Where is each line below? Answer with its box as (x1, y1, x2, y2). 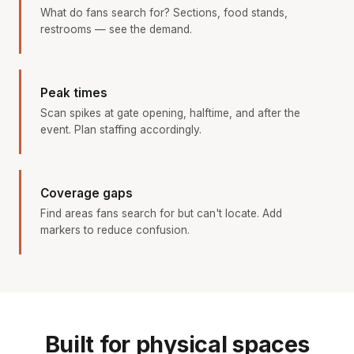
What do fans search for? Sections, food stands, (40, 6, 288, 19)
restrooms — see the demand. (40, 22, 192, 36)
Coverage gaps (40, 185, 133, 201)
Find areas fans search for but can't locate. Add (40, 206, 282, 220)
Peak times (40, 85, 107, 100)
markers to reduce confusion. (40, 223, 190, 236)
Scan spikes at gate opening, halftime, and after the (40, 106, 300, 119)
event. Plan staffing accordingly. (40, 122, 201, 136)
